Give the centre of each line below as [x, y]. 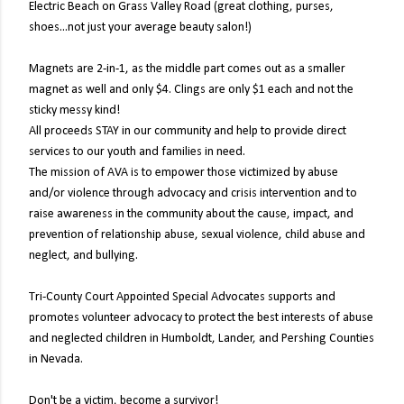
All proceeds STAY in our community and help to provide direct [188, 131]
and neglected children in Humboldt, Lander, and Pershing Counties [202, 339]
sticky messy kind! [74, 110]
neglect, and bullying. [83, 256]
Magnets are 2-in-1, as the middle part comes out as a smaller [187, 69]
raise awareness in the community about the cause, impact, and [191, 214]
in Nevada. [56, 359]
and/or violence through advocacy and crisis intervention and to [193, 193]
